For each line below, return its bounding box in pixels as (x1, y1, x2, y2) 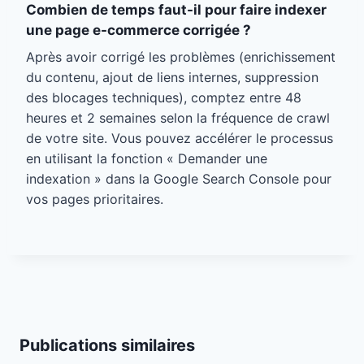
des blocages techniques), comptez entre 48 (26, 89, 301, 106)
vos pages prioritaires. (26, 191, 163, 208)
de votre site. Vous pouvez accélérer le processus (26, 130, 333, 147)
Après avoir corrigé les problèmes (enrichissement (26, 49, 336, 66)
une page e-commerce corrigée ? (26, 21, 251, 38)
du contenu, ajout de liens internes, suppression (26, 69, 318, 86)
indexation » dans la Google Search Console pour (26, 171, 331, 188)
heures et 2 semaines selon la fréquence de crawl (26, 110, 330, 127)
